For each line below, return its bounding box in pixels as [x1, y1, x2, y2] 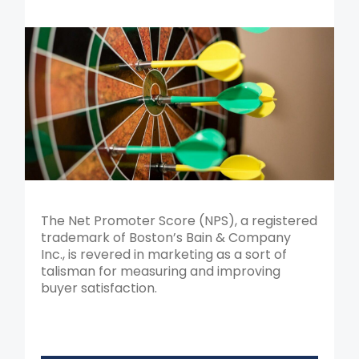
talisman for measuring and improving [41, 261, 281, 280]
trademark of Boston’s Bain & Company [41, 228, 292, 247]
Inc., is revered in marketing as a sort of [41, 244, 288, 264]
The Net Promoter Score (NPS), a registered [41, 211, 318, 230]
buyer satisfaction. [41, 278, 158, 297]
